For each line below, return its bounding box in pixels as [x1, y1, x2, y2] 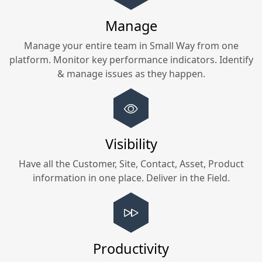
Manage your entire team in [23, 39, 150, 52]
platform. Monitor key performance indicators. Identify [9, 53, 253, 66]
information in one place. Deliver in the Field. [32, 171, 230, 185]
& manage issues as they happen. [57, 67, 205, 80]
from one [194, 39, 239, 52]
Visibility [105, 135, 157, 154]
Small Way [149, 39, 195, 52]
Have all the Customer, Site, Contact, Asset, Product [18, 157, 244, 171]
